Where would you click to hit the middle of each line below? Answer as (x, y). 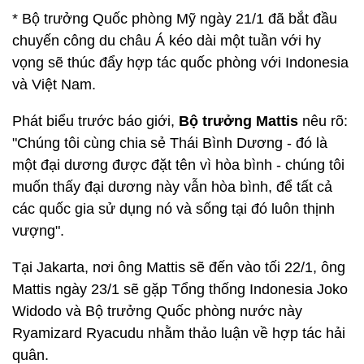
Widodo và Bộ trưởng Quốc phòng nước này (157, 311)
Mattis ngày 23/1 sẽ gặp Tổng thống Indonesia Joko (180, 289)
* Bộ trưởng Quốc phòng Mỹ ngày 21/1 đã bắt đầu (175, 19)
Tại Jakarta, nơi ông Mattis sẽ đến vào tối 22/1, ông (179, 267)
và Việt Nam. (54, 84)
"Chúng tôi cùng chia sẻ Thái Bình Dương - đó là (170, 143)
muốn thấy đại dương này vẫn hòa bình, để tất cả (172, 187)
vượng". (38, 231)
